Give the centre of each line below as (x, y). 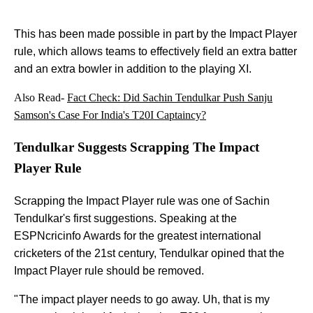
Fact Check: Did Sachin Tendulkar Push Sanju (170, 98)
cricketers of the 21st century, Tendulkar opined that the (149, 253)
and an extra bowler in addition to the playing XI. (133, 69)
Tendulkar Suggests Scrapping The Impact (137, 147)
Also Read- (41, 98)
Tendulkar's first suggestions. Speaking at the (125, 218)
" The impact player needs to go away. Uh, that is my (142, 299)
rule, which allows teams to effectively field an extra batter (155, 52)
